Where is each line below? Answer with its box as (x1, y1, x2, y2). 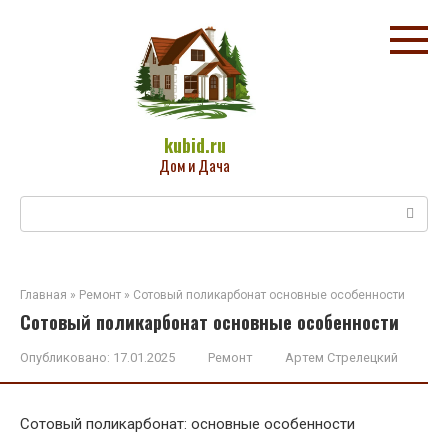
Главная (20, 287, 67, 302)
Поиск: (20, 196, 67, 215)
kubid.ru (163, 132, 226, 158)
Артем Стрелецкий (285, 349, 398, 365)
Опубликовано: (20, 349, 110, 365)
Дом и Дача (159, 154, 230, 176)
